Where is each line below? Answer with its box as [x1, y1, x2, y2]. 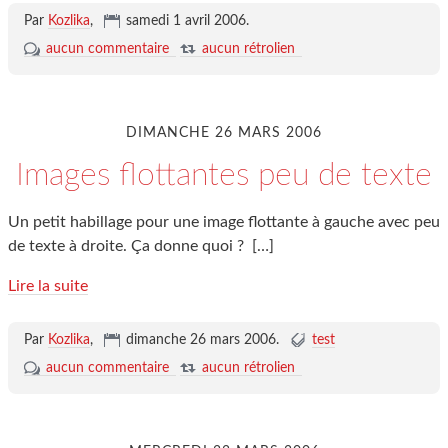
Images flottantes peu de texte [16, 159, 432, 191]
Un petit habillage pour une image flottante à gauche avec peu [8, 214, 440, 230]
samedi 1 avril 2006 [125, 14, 246, 28]
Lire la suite [8, 278, 88, 294]
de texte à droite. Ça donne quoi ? [8, 238, 248, 254]
